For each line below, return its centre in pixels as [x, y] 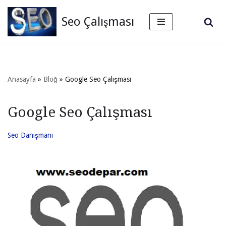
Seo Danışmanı [30, 135]
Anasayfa [22, 79]
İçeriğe [19, 27]
